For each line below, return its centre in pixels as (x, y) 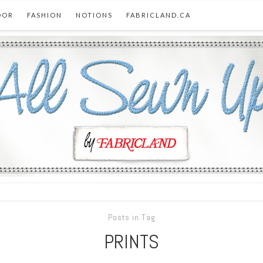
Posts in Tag (131, 217)
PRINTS (131, 242)
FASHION (45, 15)
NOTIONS (94, 15)
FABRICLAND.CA (159, 15)
